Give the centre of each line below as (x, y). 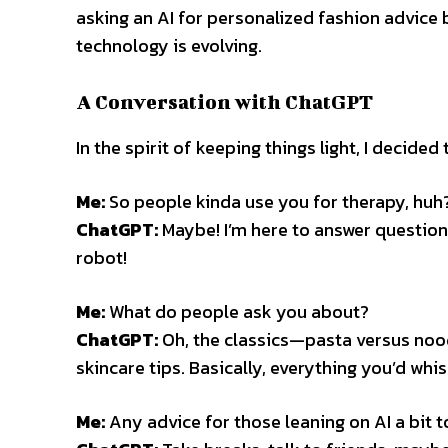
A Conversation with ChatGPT (224, 102)
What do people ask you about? (237, 312)
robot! (101, 258)
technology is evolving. (169, 46)
